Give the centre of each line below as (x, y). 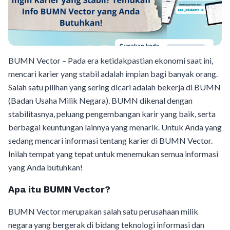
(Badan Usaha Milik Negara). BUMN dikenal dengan (100, 100)
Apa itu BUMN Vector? (59, 189)
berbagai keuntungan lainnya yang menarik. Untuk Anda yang (115, 127)
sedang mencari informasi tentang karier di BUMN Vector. (110, 140)
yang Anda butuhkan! (45, 167)
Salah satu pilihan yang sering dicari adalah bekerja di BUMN (114, 87)
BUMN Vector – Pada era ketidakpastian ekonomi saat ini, (111, 60)
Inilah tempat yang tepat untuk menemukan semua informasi (113, 154)
